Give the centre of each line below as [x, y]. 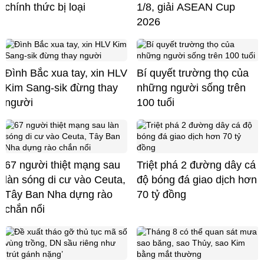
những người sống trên [191, 88]
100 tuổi [156, 102]
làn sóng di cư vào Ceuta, [65, 179]
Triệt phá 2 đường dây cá [196, 165]
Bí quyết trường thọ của [193, 73]
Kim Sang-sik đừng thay [61, 88]
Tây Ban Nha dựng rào [59, 194]
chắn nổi [25, 209]
